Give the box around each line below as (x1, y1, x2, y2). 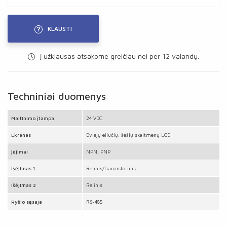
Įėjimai (11, 148, 28, 155)
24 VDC (86, 115, 102, 121)
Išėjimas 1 (11, 165, 35, 171)
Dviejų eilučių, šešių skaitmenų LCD (86, 132, 170, 138)
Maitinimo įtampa (11, 115, 54, 121)
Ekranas (11, 132, 31, 138)
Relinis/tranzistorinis (86, 165, 136, 171)
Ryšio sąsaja (11, 199, 42, 205)
